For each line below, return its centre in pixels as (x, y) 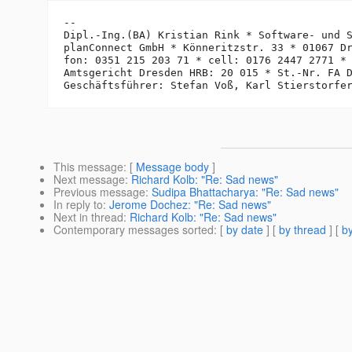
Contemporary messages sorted (134, 230)
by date (245, 230)
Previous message (99, 192)
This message (88, 167)
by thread (302, 230)
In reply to (78, 205)
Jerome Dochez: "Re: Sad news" (190, 205)
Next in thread (88, 217)
